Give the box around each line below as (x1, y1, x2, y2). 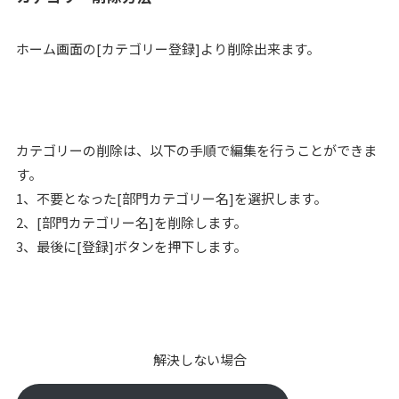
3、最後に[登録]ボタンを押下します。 (15, 237, 247, 256)
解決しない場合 (152, 350, 247, 370)
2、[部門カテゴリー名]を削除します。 (15, 213, 247, 232)
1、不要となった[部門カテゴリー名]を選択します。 (15, 189, 327, 208)
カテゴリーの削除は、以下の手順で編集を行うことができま (15, 141, 377, 160)
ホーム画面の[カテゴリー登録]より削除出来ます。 (15, 39, 320, 59)
